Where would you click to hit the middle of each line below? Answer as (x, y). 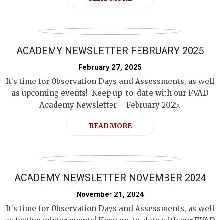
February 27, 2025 (110, 67)
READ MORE (110, 126)
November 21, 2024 (110, 194)
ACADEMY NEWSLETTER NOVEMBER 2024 (110, 178)
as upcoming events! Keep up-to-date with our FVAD (110, 93)
